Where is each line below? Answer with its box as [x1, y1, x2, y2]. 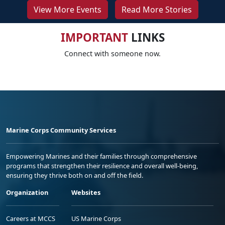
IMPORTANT [60, 30, 128, 46]
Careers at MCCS [6, 214, 55, 223]
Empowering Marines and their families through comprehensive [6, 152, 197, 161]
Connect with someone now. [64, 49, 161, 59]
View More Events [33, 4, 101, 16]
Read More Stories [121, 4, 192, 16]
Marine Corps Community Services [6, 126, 116, 135]
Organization [6, 188, 48, 197]
